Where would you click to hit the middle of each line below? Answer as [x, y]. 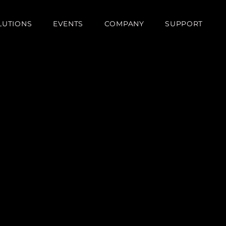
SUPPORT [184, 24]
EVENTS [68, 24]
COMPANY [124, 24]
